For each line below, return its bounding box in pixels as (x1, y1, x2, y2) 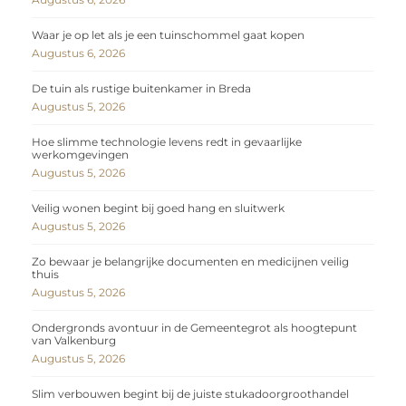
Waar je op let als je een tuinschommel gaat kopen (32, 28, 304, 43)
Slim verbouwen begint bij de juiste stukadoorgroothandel (32, 387, 349, 401)
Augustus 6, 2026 (32, 46, 125, 61)
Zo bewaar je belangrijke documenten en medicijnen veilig (32, 255, 349, 269)
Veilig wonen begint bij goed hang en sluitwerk (32, 201, 285, 216)
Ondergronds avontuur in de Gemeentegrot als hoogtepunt (32, 321, 357, 335)
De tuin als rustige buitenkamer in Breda (32, 82, 251, 96)
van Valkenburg (32, 333, 116, 348)
